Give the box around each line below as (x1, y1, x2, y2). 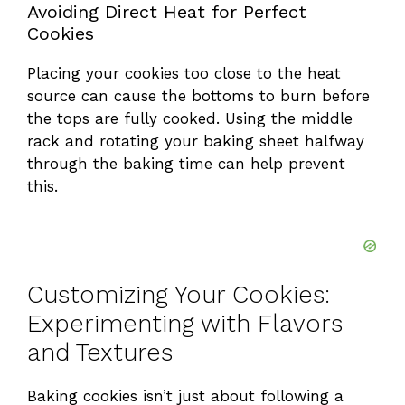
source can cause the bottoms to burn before (27, 87, 370, 106)
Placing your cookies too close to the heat (27, 64, 341, 83)
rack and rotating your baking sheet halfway (27, 132, 364, 151)
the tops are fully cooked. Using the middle (27, 109, 353, 128)
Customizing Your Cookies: (27, 279, 330, 309)
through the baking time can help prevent (27, 155, 345, 174)
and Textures (27, 337, 173, 367)
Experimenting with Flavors (27, 308, 343, 338)
